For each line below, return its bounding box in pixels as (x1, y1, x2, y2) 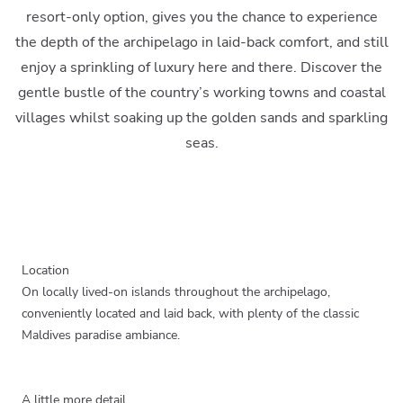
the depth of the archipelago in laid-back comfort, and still (14, 31, 389, 52)
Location (22, 261, 69, 279)
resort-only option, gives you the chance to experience (25, 6, 378, 27)
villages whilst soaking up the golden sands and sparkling (15, 107, 388, 128)
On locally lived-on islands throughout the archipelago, (22, 282, 330, 300)
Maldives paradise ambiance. (22, 326, 180, 344)
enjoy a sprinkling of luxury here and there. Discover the (21, 57, 382, 77)
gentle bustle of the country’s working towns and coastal (17, 82, 386, 103)
